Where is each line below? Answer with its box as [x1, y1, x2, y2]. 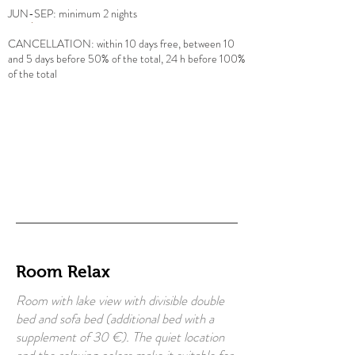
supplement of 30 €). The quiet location [16, 327, 224, 346]
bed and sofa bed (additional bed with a [16, 309, 214, 328]
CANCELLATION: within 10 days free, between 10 [8, 36, 235, 52]
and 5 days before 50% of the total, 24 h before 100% [8, 51, 246, 67]
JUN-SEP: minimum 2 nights [8, 6, 137, 21]
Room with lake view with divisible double [16, 291, 224, 310]
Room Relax [16, 262, 110, 281]
